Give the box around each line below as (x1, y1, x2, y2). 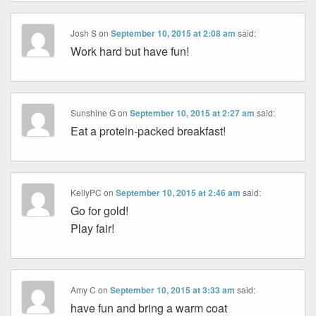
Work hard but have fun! (71, 43, 190, 60)
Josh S (71, 27, 97, 39)
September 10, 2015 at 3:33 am (110, 284, 236, 297)
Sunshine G (71, 107, 116, 119)
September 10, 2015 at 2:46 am (116, 186, 241, 200)
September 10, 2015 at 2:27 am (130, 107, 255, 120)
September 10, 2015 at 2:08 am (111, 27, 236, 40)
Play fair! (71, 220, 115, 237)
